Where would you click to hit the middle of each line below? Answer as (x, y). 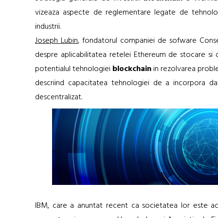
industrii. (48, 27)
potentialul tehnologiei (74, 69)
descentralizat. (59, 98)
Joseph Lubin (56, 41)
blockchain (132, 69)
